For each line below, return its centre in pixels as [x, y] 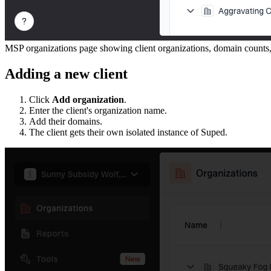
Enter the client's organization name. [98, 110]
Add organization [88, 99]
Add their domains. [66, 121]
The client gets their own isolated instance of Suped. [128, 132]
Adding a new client [66, 73]
